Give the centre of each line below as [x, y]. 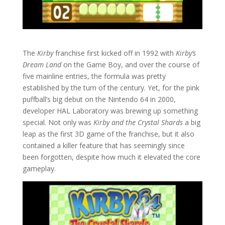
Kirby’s [186, 53]
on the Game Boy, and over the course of [130, 64]
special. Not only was [58, 122]
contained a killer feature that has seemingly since [103, 145]
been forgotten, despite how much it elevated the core [111, 157]
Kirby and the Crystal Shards [139, 122]
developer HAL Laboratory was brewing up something [110, 110]
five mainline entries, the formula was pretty [94, 76]
